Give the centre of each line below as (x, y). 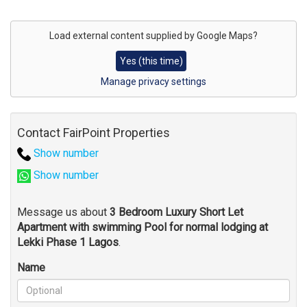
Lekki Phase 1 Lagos (68, 243)
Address (30, 19)
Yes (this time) (151, 61)
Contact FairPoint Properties (94, 133)
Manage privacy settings (153, 82)
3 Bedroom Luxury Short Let (176, 212)
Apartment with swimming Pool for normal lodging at (143, 228)
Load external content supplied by (123, 36)
